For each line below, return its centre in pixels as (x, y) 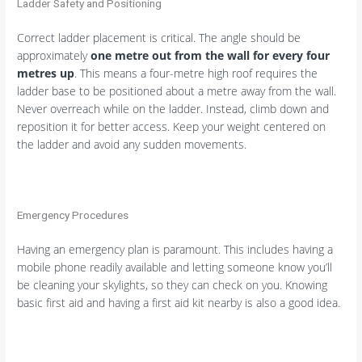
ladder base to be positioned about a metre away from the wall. (177, 90)
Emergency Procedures (73, 215)
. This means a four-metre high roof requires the (196, 73)
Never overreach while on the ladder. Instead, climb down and (173, 108)
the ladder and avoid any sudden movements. (132, 144)
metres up (46, 73)
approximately (54, 55)
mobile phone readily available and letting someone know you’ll (175, 267)
